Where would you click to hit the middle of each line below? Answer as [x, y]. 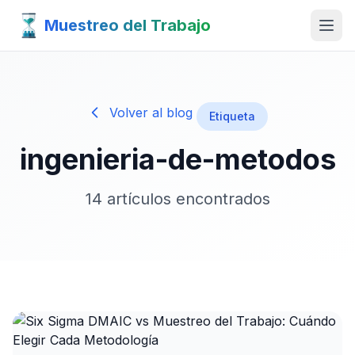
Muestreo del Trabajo [128, 25]
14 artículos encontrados [177, 199]
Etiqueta [232, 116]
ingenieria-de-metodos [177, 159]
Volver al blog [151, 113]
